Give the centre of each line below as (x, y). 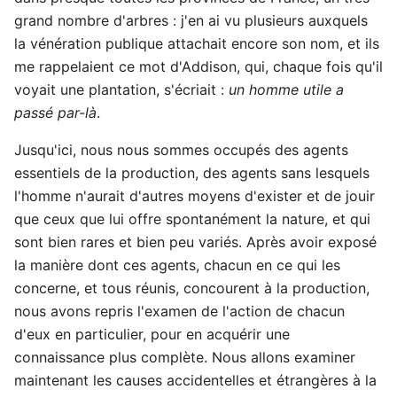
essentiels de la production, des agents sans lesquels (192, 172)
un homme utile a (286, 89)
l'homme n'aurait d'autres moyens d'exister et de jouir (195, 195)
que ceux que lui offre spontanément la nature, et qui (192, 218)
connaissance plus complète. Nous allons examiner (185, 357)
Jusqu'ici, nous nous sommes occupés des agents (181, 149)
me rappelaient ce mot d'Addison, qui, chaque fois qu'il (198, 66)
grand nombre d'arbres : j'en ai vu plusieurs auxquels (191, 20)
